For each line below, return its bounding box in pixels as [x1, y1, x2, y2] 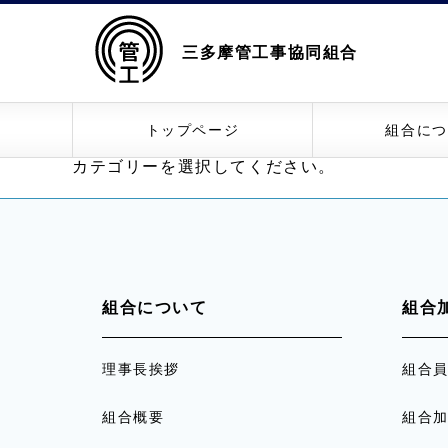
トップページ [145, 122, 240, 138]
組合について [102, 299, 208, 316]
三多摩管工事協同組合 [182, 44, 358, 61]
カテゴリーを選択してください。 [72, 158, 336, 175]
